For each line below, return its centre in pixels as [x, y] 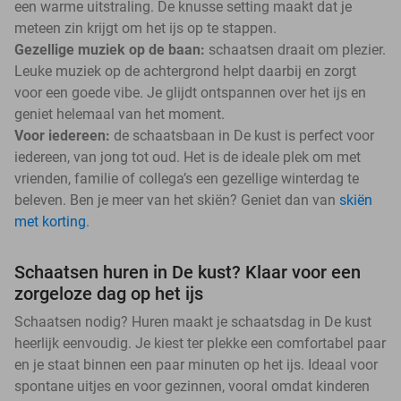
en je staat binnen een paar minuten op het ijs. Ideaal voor [196, 364]
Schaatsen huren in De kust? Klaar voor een [188, 272]
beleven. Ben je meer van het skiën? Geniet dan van [177, 200]
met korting [50, 221]
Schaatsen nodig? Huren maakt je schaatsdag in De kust [193, 321]
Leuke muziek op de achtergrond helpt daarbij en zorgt [185, 71]
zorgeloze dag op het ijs [109, 293]
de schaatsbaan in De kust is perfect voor [244, 135]
